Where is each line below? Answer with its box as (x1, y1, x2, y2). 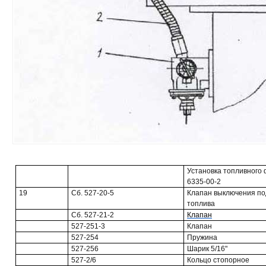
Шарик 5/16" (187, 245, 227, 253)
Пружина (187, 233, 217, 242)
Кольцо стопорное (187, 256, 249, 264)
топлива (187, 199, 215, 208)
